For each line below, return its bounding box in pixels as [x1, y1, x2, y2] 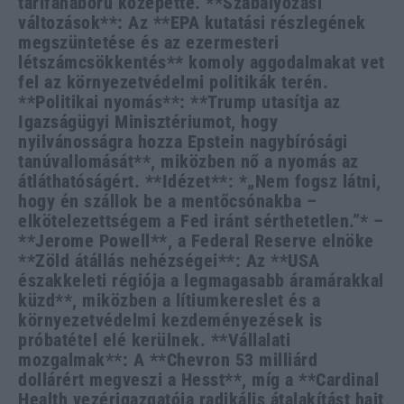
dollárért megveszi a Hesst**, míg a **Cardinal [18, 368, 379, 390]
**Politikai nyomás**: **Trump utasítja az [18, 90, 341, 113]
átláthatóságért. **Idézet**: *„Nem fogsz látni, [18, 170, 381, 192]
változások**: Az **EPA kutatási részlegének [18, 11, 366, 33]
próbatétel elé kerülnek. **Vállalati [18, 328, 290, 351]
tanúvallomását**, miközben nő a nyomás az [18, 150, 359, 172]
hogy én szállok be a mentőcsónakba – [18, 189, 317, 212]
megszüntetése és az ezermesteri [18, 31, 280, 53]
